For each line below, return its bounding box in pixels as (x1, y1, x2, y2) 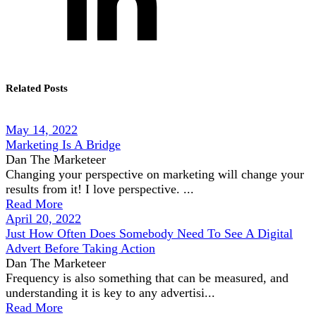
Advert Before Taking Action (6, 241, 155, 255)
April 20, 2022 (6, 212, 81, 226)
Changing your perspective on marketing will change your (6, 167, 304, 181)
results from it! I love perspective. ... (6, 182, 194, 196)
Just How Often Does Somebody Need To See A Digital (6, 226, 293, 241)
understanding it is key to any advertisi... (6, 286, 215, 300)
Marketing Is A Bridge (6, 138, 121, 152)
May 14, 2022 (6, 123, 78, 137)
